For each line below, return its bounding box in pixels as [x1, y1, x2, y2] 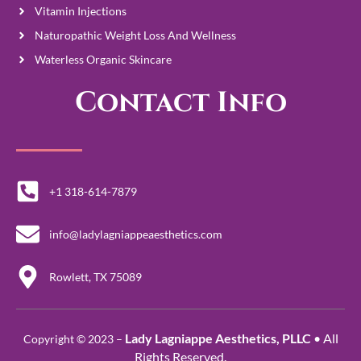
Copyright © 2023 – [23, 332, 122, 346]
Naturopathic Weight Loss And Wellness [34, 28, 236, 43]
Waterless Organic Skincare [34, 52, 172, 67]
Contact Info [74, 84, 287, 122]
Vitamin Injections [34, 4, 127, 19]
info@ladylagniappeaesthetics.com [49, 226, 223, 241]
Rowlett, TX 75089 [49, 269, 143, 284]
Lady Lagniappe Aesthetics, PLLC [124, 330, 313, 346]
